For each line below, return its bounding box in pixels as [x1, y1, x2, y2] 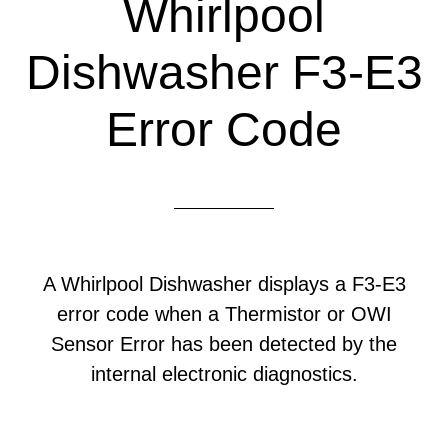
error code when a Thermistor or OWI [56, 303, 392, 325]
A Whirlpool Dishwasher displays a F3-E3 [42, 273, 406, 295]
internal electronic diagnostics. [90, 363, 358, 385]
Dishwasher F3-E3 [25, 46, 423, 99]
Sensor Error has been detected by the [51, 333, 397, 355]
